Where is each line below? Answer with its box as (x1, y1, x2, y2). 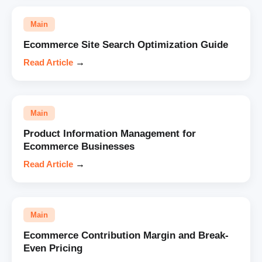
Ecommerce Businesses (23, 140, 135, 152)
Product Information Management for (23, 127, 196, 139)
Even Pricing (23, 242, 82, 254)
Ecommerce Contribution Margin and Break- (23, 229, 229, 241)
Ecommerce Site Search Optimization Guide (23, 39, 228, 50)
